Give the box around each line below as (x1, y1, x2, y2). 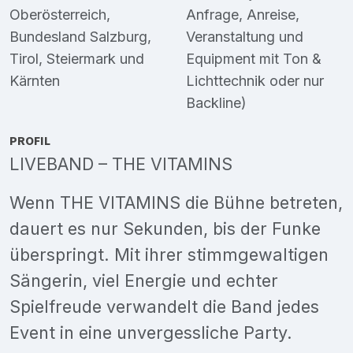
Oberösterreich (9, 6, 106, 23)
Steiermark (46, 50, 116, 67)
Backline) (186, 94, 247, 111)
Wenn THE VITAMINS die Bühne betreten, (9, 191, 343, 213)
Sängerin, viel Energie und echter (9, 269, 278, 291)
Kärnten (9, 72, 60, 89)
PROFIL (9, 131, 50, 150)
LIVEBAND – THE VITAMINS (9, 153, 232, 174)
